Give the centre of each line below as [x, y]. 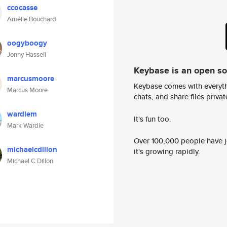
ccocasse [22, 8]
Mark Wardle [25, 125]
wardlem [22, 114]
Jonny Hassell [27, 54]
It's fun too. [153, 119]
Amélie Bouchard [32, 19]
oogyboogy [27, 43]
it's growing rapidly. [167, 152]
